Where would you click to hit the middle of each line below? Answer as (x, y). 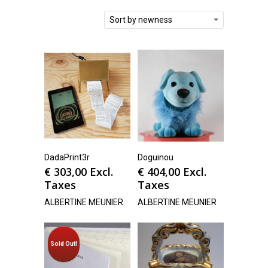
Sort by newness (141, 20)
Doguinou (156, 157)
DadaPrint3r (67, 157)
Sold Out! (64, 243)
